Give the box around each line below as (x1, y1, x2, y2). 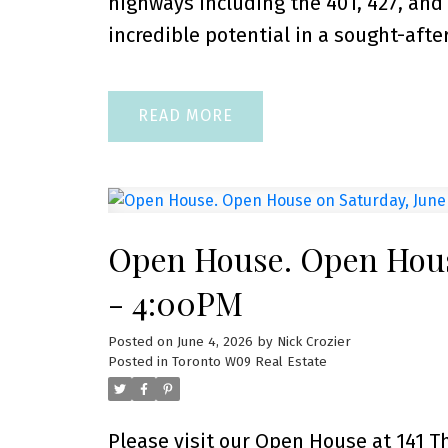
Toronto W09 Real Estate (171, 354, 327, 371)
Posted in (107, 354, 168, 371)
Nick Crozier (276, 334, 351, 351)
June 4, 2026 (176, 334, 253, 351)
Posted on (107, 334, 177, 351)
